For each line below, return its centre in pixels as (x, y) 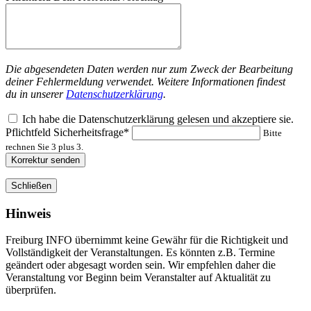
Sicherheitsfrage (89, 132)
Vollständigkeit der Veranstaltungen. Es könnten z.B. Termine (140, 253)
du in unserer (36, 94)
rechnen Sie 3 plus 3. (44, 146)
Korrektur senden (45, 160)
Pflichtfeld (30, 132)
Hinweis (28, 213)
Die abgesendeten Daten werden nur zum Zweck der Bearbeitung (149, 69)
